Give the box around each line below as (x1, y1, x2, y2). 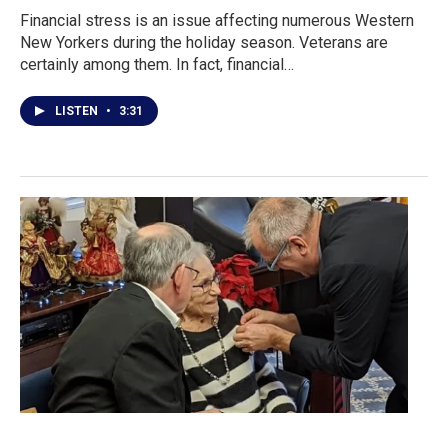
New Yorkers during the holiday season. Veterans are (20, 32, 388, 52)
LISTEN (55, 103, 101, 118)
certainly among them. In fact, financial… (20, 54, 294, 74)
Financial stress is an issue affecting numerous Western (20, 10, 414, 30)
